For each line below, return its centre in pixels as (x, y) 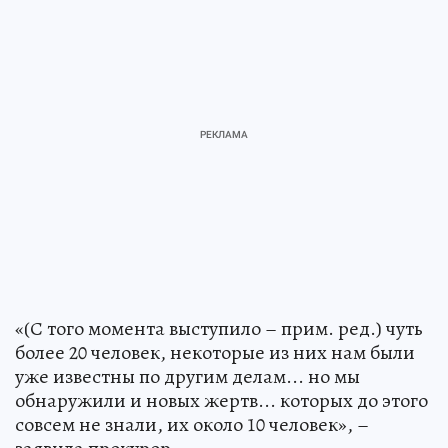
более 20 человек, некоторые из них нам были (215, 353)
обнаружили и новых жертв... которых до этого (221, 401)
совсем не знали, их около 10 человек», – (192, 425)
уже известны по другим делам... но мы (187, 377)
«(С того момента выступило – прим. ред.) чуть (219, 329)
